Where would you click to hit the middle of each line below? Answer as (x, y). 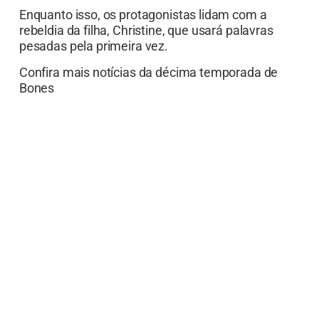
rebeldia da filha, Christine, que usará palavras (146, 31)
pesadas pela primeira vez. (93, 46)
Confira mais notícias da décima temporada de (148, 72)
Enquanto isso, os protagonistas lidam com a (143, 15)
